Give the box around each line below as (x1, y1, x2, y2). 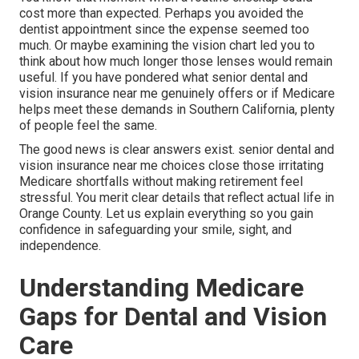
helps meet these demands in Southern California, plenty (19, 102, 335, 118)
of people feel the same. (19, 118, 157, 134)
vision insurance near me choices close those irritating (19, 158, 324, 174)
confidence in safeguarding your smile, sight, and (19, 222, 292, 238)
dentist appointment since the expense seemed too (19, 22, 309, 38)
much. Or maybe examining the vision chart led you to (19, 38, 315, 54)
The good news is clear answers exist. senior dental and (19, 142, 334, 158)
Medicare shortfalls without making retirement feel (19, 174, 303, 190)
